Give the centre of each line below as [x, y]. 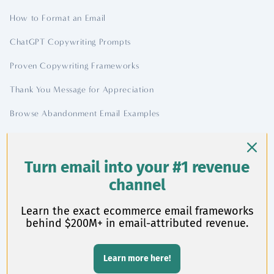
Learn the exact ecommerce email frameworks [137, 211]
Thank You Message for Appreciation [82, 90]
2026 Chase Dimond [142, 264]
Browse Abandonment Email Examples [85, 113]
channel [137, 185]
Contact [36, 158]
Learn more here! [137, 258]
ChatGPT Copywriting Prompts [71, 42]
